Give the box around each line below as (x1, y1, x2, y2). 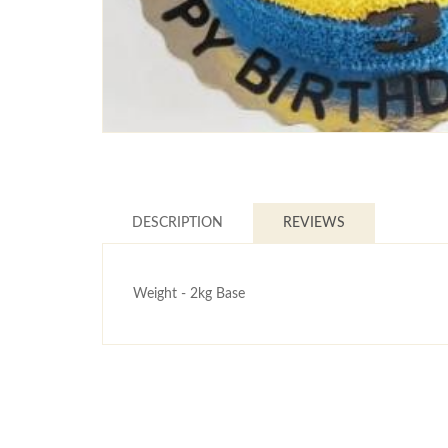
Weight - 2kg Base (133, 287, 245, 302)
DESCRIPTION (132, 216, 223, 231)
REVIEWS (283, 216, 345, 231)
